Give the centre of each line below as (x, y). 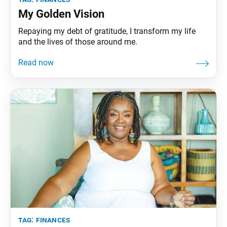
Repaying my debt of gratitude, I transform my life (107, 31)
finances (53, 219)
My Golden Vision (61, 14)
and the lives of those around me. (78, 42)
